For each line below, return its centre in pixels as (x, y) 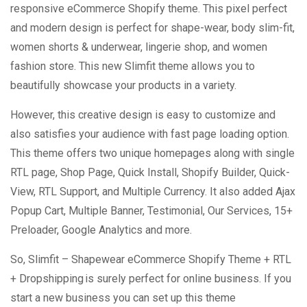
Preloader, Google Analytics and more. (101, 230)
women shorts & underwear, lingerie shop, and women (139, 47)
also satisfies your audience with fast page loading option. (150, 134)
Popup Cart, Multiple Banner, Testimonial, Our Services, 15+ (151, 211)
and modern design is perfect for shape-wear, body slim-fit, (152, 28)
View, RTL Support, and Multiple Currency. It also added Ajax (153, 192)
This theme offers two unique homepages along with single (152, 153)
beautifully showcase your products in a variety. (123, 86)
